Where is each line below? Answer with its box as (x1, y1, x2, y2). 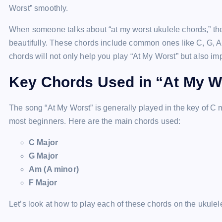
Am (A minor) (29, 165, 79, 173)
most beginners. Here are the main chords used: (9, 117, 181, 125)
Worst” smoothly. (9, 4, 68, 12)
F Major (29, 178, 57, 187)
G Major (29, 152, 58, 160)
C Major (29, 138, 58, 147)
